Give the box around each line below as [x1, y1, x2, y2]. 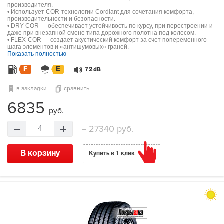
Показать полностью [7, 50, 66, 58]
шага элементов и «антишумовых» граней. [7, 43, 129, 51]
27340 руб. [86, 123, 133, 135]
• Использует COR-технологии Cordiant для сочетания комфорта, [7, 8, 194, 16]
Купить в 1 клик [89, 151, 135, 157]
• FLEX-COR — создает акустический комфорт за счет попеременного [7, 36, 207, 44]
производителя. [7, 1, 53, 9]
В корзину [20, 150, 60, 158]
